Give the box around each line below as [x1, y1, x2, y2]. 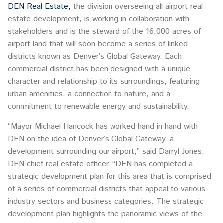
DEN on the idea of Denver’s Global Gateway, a [8, 133, 174, 145]
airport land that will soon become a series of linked [8, 38, 188, 50]
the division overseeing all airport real [71, 1, 203, 13]
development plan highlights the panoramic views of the [8, 208, 202, 220]
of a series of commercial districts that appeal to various [8, 183, 205, 195]
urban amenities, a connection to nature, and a [8, 88, 170, 100]
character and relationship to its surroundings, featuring [8, 76, 200, 88]
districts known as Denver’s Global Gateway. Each [8, 51, 182, 63]
